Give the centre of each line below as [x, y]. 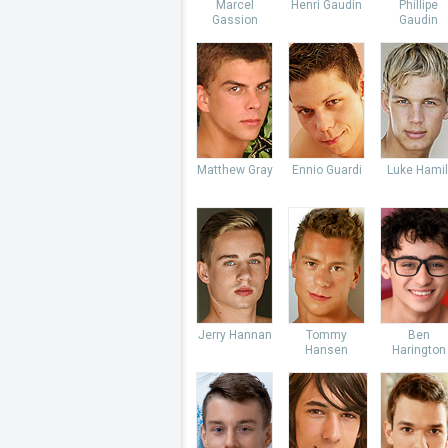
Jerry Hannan [234, 335]
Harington [418, 350]
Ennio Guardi [326, 170]
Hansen [326, 350]
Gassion [234, 20]
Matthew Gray [234, 170]
